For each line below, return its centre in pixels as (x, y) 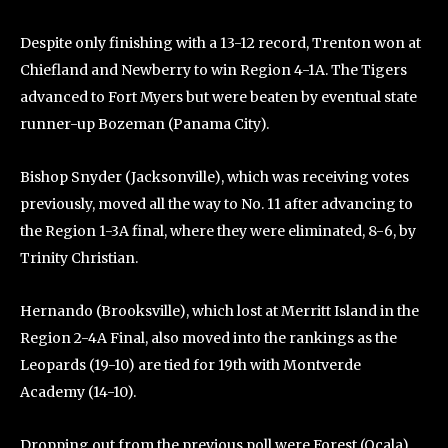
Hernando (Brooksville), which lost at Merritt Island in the (219, 311)
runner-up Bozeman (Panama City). (144, 124)
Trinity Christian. (79, 258)
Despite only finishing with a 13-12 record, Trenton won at (220, 43)
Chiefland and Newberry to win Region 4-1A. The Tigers (213, 70)
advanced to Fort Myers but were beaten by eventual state (218, 97)
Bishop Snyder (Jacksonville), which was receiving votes (214, 177)
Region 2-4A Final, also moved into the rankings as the (208, 338)
